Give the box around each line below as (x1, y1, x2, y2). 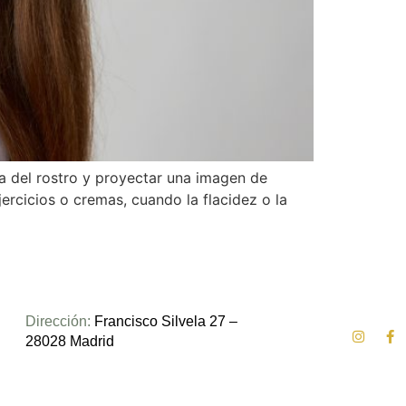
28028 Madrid (24, 333, 114, 349)
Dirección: (24, 313, 91, 329)
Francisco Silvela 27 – (90, 313, 237, 329)
